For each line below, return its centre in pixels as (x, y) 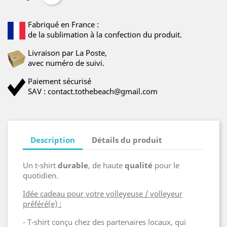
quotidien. (42, 175)
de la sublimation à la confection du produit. (105, 34)
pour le (166, 165)
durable (73, 165)
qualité (139, 165)
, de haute (106, 165)
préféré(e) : (42, 204)
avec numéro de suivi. (66, 63)
